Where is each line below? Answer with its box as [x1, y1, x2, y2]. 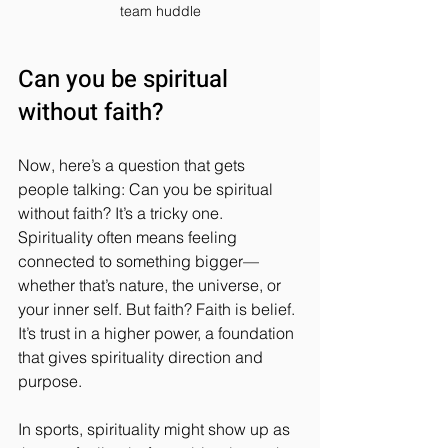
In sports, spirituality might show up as [18, 418, 294, 439]
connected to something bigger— [18, 250, 259, 271]
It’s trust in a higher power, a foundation [18, 322, 298, 343]
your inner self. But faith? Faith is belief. [18, 298, 299, 319]
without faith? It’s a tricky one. [18, 202, 227, 223]
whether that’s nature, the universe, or [18, 274, 285, 295]
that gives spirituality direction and [18, 346, 267, 367]
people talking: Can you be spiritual [18, 178, 277, 199]
